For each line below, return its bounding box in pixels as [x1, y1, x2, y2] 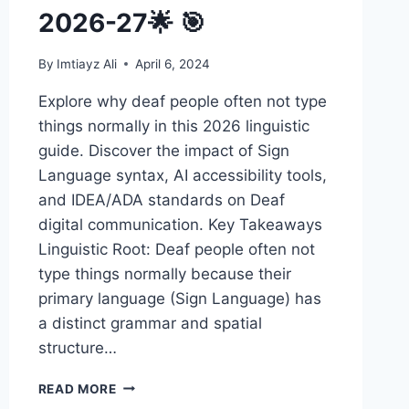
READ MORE [37, 381, 117, 396]
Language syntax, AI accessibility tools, [37, 165, 327, 184]
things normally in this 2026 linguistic [37, 116, 309, 135]
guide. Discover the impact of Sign [37, 141, 289, 160]
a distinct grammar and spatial [37, 313, 262, 332]
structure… [37, 338, 117, 357]
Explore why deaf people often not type [37, 91, 327, 110]
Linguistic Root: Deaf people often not [37, 239, 315, 258]
